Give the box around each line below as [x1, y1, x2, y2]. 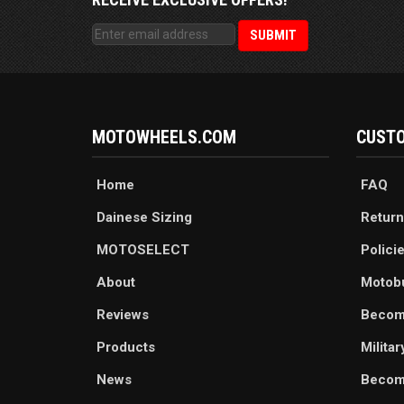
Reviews [96, 307, 149, 324]
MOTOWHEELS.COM [92, 126, 236, 149]
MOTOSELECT [96, 242, 189, 259]
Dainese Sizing [96, 209, 192, 226]
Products [96, 339, 155, 356]
